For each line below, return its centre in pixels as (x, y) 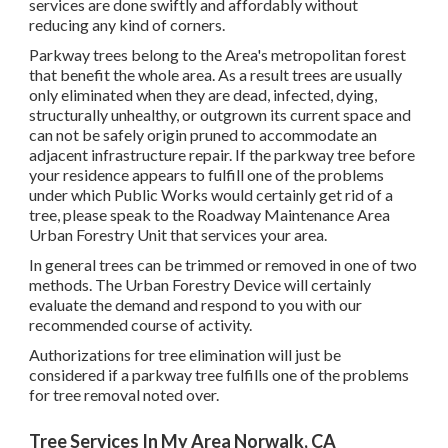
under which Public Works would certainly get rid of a (211, 195)
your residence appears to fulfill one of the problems (206, 175)
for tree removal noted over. (124, 395)
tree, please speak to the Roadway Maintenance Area (209, 215)
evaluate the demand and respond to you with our (195, 305)
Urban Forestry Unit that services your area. (178, 235)
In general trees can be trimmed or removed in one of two (223, 265)
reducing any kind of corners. (127, 25)
